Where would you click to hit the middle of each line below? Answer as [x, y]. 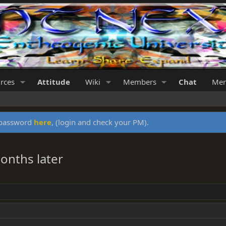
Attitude [53, 82]
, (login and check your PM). [100, 122]
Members [139, 82]
